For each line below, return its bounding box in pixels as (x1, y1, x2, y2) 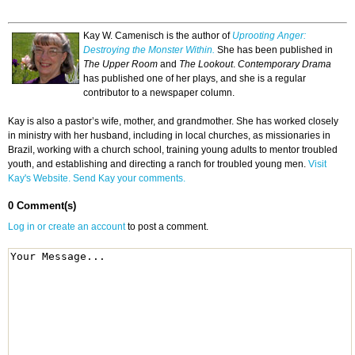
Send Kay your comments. (73, 173, 185, 185)
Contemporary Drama (238, 59, 331, 71)
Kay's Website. (8, 173, 71, 185)
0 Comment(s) (8, 200, 76, 212)
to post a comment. (125, 221, 211, 233)
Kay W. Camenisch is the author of (83, 30, 232, 42)
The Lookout (179, 59, 233, 71)
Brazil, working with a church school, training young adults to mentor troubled (8, 144, 338, 156)
